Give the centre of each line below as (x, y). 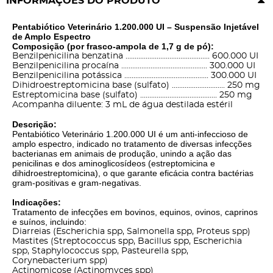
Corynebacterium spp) (60, 261)
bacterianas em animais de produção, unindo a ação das (122, 154)
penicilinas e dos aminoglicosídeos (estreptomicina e (114, 164)
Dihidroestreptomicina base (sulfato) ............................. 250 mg (136, 86)
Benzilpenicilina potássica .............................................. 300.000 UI (134, 76)
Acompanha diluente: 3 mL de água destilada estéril (122, 105)
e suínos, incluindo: (49, 222)
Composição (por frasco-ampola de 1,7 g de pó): (113, 47)
